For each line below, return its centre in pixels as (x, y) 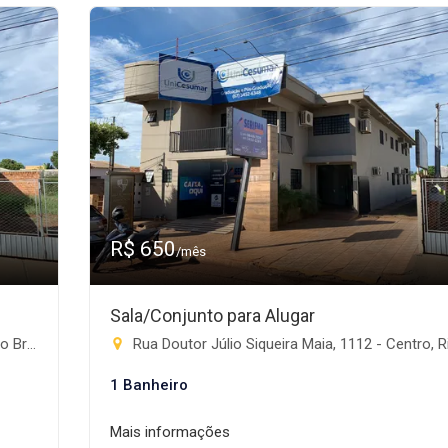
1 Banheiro (149, 385)
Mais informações (170, 432)
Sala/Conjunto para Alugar (212, 315)
